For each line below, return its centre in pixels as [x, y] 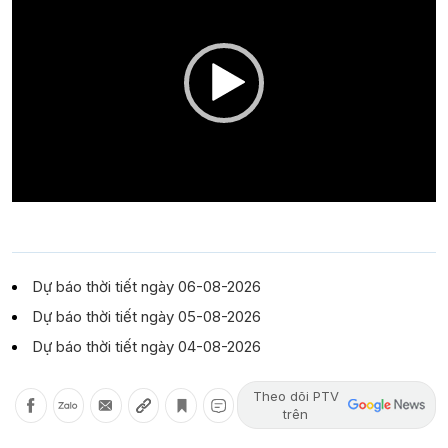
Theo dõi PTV [295, 396]
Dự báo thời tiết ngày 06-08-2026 [146, 287]
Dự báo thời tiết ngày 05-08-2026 [146, 317]
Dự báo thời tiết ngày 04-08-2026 [146, 347]
